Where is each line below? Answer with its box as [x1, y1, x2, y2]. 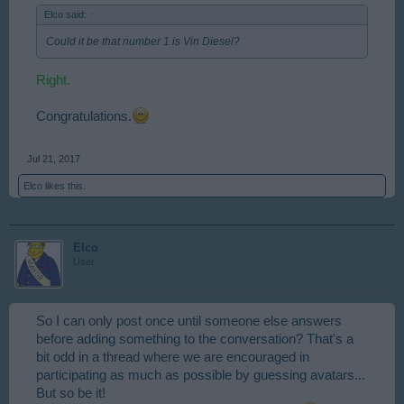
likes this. [42, 180, 86, 192]
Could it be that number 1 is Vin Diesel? [46, 34, 240, 48]
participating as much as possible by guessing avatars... [36, 368, 365, 383]
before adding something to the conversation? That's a [36, 332, 353, 347]
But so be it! [36, 386, 106, 401]
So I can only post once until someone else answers [36, 314, 342, 329]
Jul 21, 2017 [27, 153, 80, 165]
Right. [36, 73, 70, 88]
